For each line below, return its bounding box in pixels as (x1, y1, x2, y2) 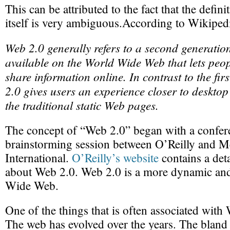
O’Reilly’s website (72, 150, 159, 166)
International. (5, 150, 72, 166)
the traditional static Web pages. (5, 97, 159, 113)
